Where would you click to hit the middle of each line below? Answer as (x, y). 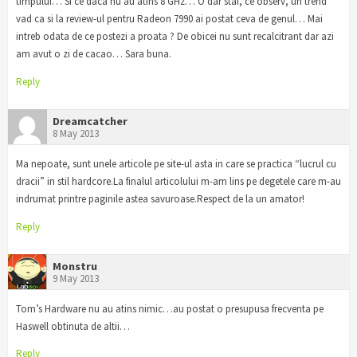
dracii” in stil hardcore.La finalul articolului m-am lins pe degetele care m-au (178, 181)
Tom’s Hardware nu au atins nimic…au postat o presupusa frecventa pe (170, 308)
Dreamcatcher (90, 121)
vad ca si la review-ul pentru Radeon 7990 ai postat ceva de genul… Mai (169, 19)
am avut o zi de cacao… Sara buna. (94, 54)
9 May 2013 (76, 278)
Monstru (75, 266)
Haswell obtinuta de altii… (73, 326)
